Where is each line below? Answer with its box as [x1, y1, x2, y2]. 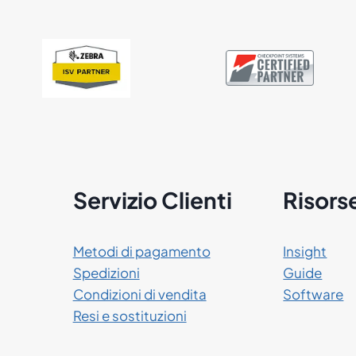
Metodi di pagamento [72, 242, 211, 261]
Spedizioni [72, 264, 140, 282]
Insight [283, 242, 327, 261]
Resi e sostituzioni [72, 307, 187, 325]
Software [283, 285, 344, 304]
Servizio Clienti [72, 186, 232, 215]
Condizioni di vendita [72, 285, 207, 304]
